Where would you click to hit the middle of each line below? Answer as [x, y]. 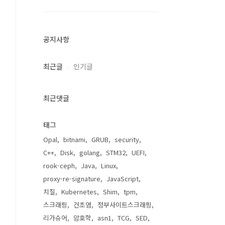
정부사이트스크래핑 [125, 205]
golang [90, 152]
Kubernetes [79, 192]
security [127, 139]
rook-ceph [59, 165]
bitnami [74, 139]
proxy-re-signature [72, 179]
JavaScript [123, 179]
